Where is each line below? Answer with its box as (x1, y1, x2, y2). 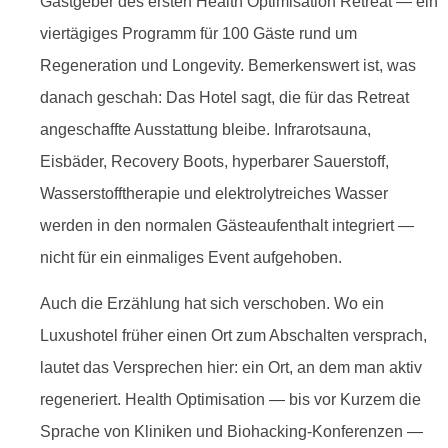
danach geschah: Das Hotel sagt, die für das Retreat (40, 89, 409, 106)
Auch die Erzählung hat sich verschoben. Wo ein (40, 295, 384, 313)
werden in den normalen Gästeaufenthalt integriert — (40, 217, 414, 234)
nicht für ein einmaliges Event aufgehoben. (40, 249, 342, 266)
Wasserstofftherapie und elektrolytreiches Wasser (40, 185, 388, 202)
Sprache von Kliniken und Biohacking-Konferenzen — (40, 423, 423, 441)
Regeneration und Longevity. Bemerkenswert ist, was (40, 57, 416, 74)
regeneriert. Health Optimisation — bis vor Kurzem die (40, 391, 421, 409)
